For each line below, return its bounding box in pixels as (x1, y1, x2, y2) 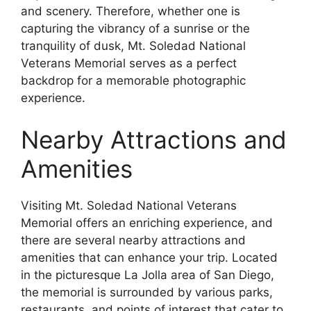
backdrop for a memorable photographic (21, 74, 246, 88)
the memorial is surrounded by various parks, (21, 285, 273, 299)
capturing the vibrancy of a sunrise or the (21, 22, 250, 36)
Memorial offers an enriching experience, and (21, 215, 273, 230)
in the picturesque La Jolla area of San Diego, (21, 267, 274, 282)
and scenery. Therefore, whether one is (21, 4, 240, 19)
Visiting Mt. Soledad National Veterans (21, 198, 237, 212)
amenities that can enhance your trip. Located (21, 250, 278, 264)
